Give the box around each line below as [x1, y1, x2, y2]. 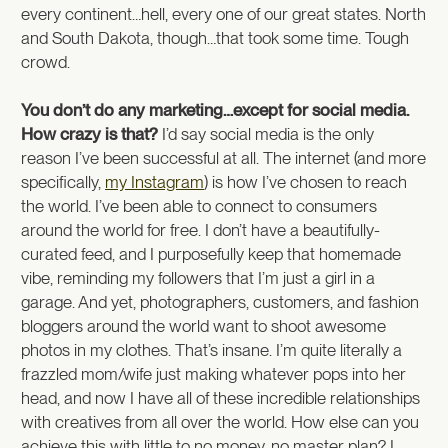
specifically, [21, 171, 105, 192]
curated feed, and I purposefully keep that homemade [21, 243, 401, 264]
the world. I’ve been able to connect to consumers [21, 195, 377, 216]
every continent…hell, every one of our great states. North [21, 3, 426, 24]
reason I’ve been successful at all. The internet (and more [21, 147, 426, 168]
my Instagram [105, 171, 204, 192]
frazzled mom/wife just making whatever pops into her [21, 363, 406, 384]
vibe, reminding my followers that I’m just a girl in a [21, 267, 375, 288]
